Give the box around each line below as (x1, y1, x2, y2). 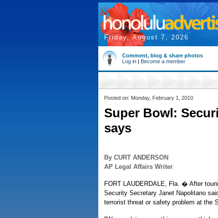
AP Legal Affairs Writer (104, 163, 173, 170)
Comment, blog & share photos (122, 53, 203, 58)
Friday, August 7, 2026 (104, 34, 189, 41)
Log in (122, 58, 136, 64)
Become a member (141, 58, 185, 64)
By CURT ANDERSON (104, 154, 168, 161)
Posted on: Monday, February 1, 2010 (104, 95, 193, 101)
